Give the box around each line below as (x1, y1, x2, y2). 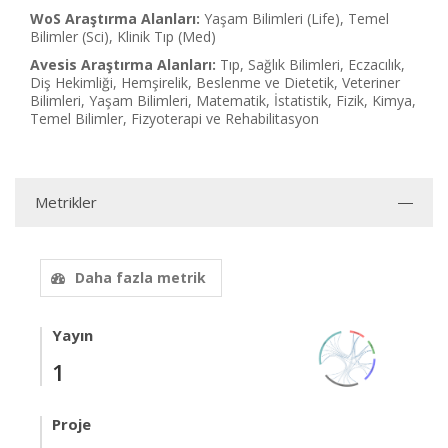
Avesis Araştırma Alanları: (30, 55, 216, 75)
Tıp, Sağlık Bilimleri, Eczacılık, (220, 55, 405, 75)
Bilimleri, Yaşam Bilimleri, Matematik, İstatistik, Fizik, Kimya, (30, 91, 416, 111)
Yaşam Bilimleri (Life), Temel (204, 9, 389, 29)
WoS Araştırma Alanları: (30, 9, 200, 29)
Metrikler (35, 192, 97, 213)
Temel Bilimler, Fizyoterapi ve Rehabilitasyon (30, 109, 319, 129)
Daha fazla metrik (75, 268, 206, 288)
